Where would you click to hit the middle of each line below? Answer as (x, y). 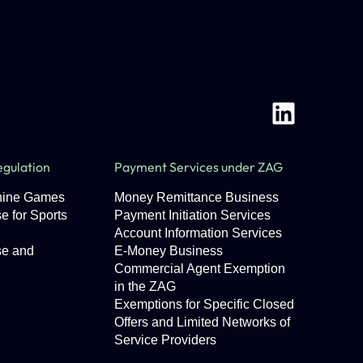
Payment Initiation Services (192, 215)
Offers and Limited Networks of (202, 322)
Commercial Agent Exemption (199, 269)
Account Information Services (198, 233)
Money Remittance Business (196, 197)
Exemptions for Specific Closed (204, 304)
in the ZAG (145, 286)
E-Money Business (168, 251)
